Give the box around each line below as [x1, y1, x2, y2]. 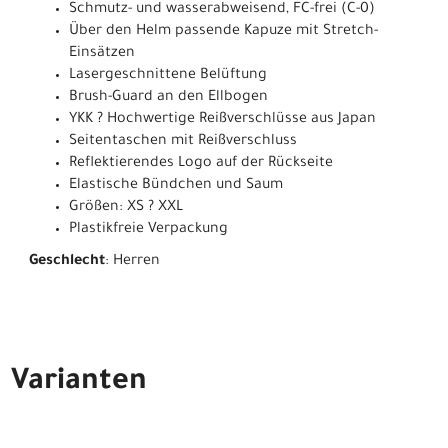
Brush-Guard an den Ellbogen [69, 89, 268, 106]
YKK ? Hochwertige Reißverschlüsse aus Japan [69, 111, 376, 128]
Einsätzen [69, 45, 135, 62]
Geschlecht [29, 253, 105, 270]
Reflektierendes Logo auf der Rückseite [69, 155, 333, 172]
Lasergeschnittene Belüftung [69, 67, 267, 84]
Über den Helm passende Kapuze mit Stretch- [69, 23, 378, 40]
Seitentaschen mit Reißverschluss [69, 133, 297, 150]
